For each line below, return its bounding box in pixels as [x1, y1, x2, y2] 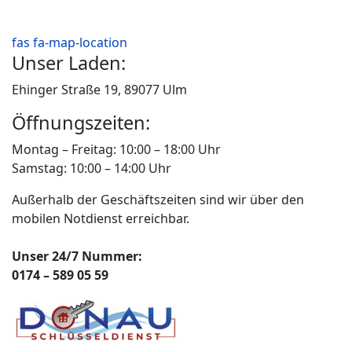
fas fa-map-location [12, 33, 127, 51]
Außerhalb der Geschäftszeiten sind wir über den [12, 190, 304, 208]
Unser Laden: [12, 49, 126, 75]
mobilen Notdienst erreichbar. [12, 209, 189, 227]
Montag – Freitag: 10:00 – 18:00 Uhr [12, 140, 221, 158]
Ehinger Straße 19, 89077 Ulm [12, 80, 187, 98]
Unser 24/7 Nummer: [12, 247, 142, 265]
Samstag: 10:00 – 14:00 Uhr [12, 159, 171, 177]
